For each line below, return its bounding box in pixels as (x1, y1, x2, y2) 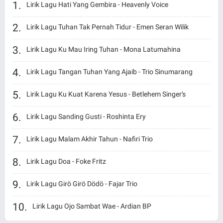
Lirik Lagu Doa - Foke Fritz (26, 157, 106, 166)
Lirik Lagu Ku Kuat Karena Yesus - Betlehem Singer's (26, 90, 186, 99)
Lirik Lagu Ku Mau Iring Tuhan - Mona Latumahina (26, 45, 181, 54)
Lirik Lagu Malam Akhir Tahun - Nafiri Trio (26, 135, 153, 143)
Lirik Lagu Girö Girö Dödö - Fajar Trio (26, 180, 137, 188)
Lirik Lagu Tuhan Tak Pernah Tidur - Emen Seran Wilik (26, 23, 189, 31)
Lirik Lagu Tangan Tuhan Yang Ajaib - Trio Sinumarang (26, 68, 193, 76)
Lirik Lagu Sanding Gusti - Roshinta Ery (26, 112, 146, 121)
